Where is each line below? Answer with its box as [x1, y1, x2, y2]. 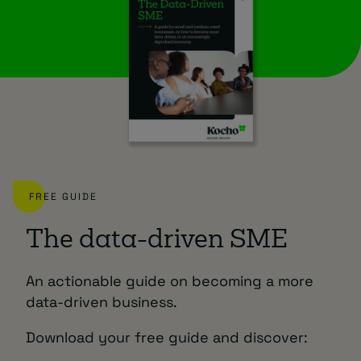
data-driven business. [26, 292, 177, 311]
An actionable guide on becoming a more [26, 271, 313, 290]
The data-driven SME [26, 228, 288, 254]
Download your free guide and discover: [26, 327, 308, 346]
